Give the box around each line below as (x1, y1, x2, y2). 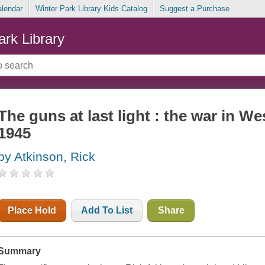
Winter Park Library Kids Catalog (35, 4, 147, 14)
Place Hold (8, 205, 57, 216)
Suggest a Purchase (159, 4, 230, 14)
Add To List (81, 205, 133, 216)
